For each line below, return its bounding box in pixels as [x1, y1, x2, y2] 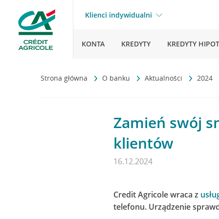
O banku [102, 73, 132, 83]
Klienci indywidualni [85, 10, 152, 20]
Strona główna [41, 73, 89, 83]
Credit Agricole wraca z [113, 189, 200, 200]
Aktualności [145, 73, 184, 83]
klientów [113, 133, 174, 153]
